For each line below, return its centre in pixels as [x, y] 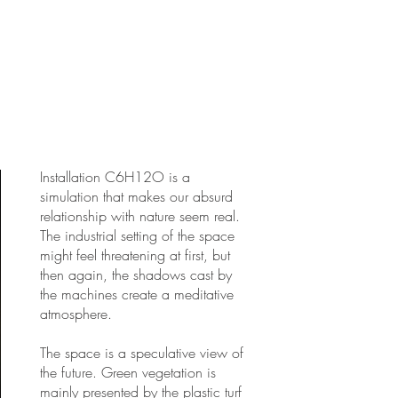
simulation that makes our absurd [136, 196]
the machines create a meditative [137, 294]
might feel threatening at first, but [135, 255]
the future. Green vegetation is [128, 372]
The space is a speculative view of [142, 353]
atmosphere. [76, 314]
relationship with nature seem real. [140, 216]
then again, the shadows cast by [136, 275]
